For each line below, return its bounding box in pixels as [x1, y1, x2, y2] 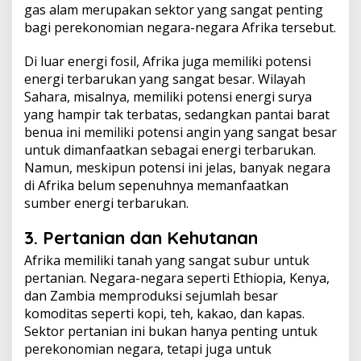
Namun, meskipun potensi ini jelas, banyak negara [24, 159, 330, 176]
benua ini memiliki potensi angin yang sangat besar [24, 123, 337, 141]
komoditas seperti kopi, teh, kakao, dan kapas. [24, 305, 305, 322]
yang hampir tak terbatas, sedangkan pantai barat [24, 106, 330, 123]
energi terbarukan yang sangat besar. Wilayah [24, 70, 305, 88]
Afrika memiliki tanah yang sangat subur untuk [24, 251, 309, 269]
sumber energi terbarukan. [24, 194, 189, 212]
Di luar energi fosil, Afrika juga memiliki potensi [24, 52, 311, 70]
